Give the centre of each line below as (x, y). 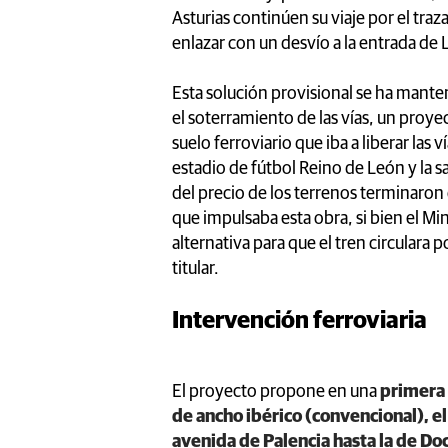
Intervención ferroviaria (299, 320)
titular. (195, 268)
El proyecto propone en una (276, 391)
